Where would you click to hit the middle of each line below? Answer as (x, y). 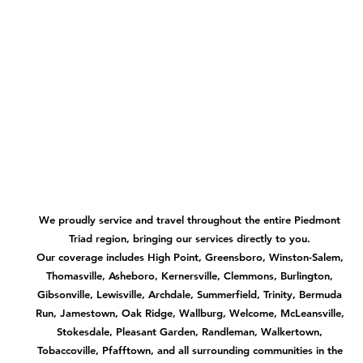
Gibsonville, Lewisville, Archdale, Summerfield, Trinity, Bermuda (190, 294)
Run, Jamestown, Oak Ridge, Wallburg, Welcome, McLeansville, (190, 312)
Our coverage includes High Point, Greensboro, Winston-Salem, (190, 256)
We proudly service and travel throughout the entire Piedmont (190, 219)
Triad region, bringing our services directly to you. (190, 238)
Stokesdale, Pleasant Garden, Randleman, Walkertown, (190, 331)
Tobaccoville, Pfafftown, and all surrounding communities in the (190, 350)
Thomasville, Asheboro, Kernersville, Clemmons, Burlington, (190, 275)
